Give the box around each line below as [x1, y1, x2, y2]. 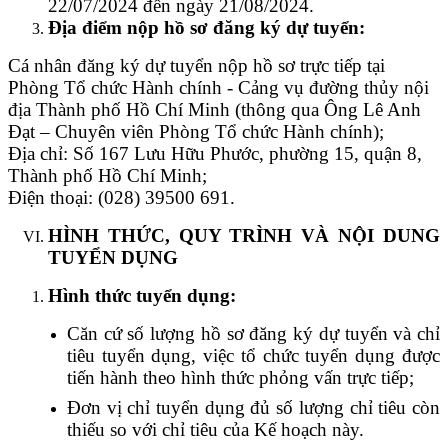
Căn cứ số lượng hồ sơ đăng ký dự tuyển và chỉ [66, 322, 440, 344]
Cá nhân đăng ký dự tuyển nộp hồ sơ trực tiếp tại [8, 54, 385, 76]
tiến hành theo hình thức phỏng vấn [66, 366, 342, 388]
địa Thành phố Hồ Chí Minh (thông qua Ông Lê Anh [8, 98, 421, 120]
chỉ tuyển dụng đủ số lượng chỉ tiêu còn [121, 396, 441, 418]
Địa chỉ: [8, 142, 73, 164]
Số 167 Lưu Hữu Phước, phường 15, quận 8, [73, 142, 422, 164]
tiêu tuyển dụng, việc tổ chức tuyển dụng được [66, 344, 440, 366]
